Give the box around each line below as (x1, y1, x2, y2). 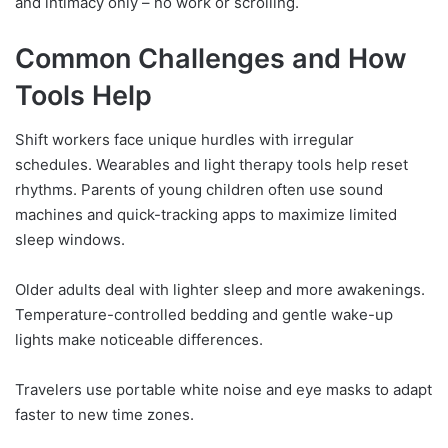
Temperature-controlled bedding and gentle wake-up (15, 305, 393, 325)
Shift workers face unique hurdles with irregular (15, 130, 354, 150)
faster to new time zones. (15, 405, 194, 425)
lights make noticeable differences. (15, 330, 263, 350)
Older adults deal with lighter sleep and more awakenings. (15, 280, 425, 300)
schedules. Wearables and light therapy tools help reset (15, 155, 408, 175)
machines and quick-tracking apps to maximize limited (15, 205, 397, 225)
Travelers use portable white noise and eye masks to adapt (15, 380, 432, 400)
